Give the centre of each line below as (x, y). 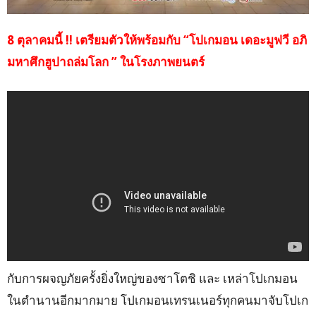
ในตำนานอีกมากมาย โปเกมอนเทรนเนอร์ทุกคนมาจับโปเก (158, 300)
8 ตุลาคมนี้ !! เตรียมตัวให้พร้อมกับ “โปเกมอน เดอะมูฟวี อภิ (157, 40)
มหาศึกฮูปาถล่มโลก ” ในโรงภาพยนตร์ (106, 62)
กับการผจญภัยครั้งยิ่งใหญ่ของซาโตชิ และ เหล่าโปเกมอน (152, 279)
